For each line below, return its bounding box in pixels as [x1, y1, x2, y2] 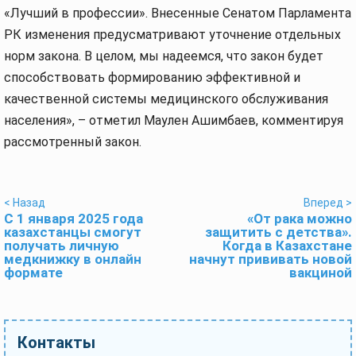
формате [4, 265, 63, 281]
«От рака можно [247, 211, 352, 226]
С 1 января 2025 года [4, 211, 143, 226]
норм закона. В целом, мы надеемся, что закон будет [4, 48, 323, 64]
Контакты [17, 333, 95, 352]
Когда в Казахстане [222, 238, 352, 253]
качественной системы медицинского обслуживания [4, 91, 328, 106]
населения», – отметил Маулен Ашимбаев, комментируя [4, 113, 343, 128]
